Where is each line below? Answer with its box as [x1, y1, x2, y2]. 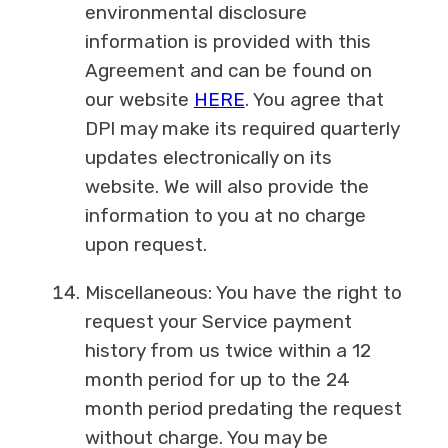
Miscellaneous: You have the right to [84, 281, 402, 305]
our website [84, 88, 194, 112]
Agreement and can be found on [84, 59, 372, 83]
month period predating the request [84, 397, 402, 421]
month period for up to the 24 [84, 368, 350, 392]
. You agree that [244, 88, 384, 112]
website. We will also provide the [84, 175, 369, 199]
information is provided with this [84, 30, 371, 54]
